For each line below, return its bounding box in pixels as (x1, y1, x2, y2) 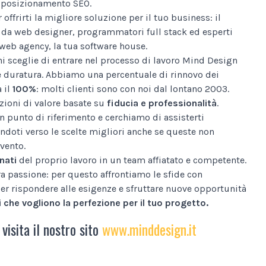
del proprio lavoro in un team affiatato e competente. (17, 154, 246, 166)
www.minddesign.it (102, 218, 197, 240)
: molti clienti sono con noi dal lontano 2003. (36, 83, 229, 94)
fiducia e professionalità (107, 97, 217, 109)
